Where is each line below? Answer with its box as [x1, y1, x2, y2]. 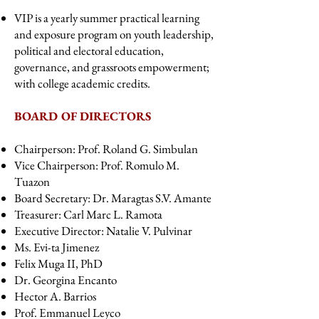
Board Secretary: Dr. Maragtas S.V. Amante [14, 190, 211, 206]
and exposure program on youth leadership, [14, 26, 214, 42]
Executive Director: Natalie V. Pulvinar [14, 223, 192, 239]
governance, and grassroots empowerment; [14, 59, 209, 75]
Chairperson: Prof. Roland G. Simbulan [14, 141, 198, 157]
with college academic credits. [14, 75, 150, 91]
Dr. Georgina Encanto [14, 272, 117, 288]
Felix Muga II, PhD [14, 256, 103, 271]
